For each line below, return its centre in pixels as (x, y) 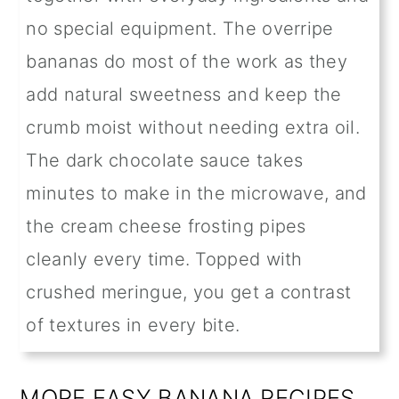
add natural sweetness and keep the (184, 95)
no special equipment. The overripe (180, 29)
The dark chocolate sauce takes (165, 161)
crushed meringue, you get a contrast (189, 293)
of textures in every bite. (133, 326)
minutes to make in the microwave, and (196, 194)
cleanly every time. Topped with (164, 260)
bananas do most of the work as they (187, 62)
